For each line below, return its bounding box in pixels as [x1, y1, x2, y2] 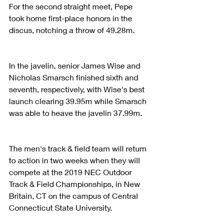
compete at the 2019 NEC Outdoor [9, 167, 134, 177]
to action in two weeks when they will [9, 155, 142, 165]
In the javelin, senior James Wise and [9, 60, 142, 70]
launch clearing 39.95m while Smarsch [9, 96, 148, 106]
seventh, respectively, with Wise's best [9, 84, 147, 94]
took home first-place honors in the [9, 13, 134, 23]
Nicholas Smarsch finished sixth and [9, 72, 140, 82]
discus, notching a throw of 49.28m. [9, 25, 137, 35]
